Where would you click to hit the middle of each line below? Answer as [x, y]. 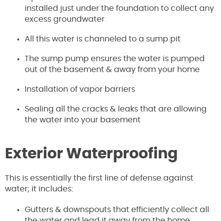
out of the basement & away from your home [112, 70]
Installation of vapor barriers [80, 90]
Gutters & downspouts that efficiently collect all [117, 210]
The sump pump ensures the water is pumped [115, 59]
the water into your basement [83, 120]
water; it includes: [39, 189]
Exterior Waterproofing [91, 154]
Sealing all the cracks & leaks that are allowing [116, 109]
